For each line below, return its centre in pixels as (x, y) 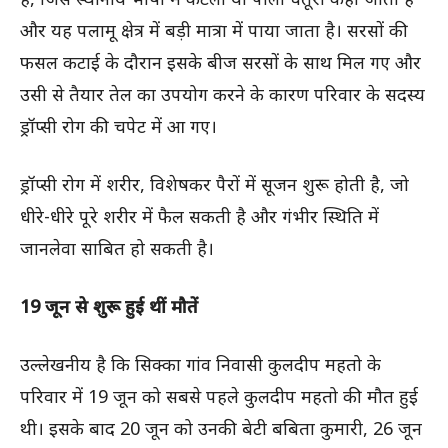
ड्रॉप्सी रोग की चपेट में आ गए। (118, 126)
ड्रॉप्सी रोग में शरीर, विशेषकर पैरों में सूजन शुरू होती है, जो (214, 184)
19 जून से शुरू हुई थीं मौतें (109, 306)
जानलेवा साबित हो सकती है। (117, 248)
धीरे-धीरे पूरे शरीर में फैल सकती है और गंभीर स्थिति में (199, 216)
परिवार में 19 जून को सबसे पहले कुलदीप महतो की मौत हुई (219, 396)
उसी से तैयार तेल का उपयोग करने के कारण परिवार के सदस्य (222, 94)
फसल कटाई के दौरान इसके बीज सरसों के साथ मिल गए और (220, 62)
